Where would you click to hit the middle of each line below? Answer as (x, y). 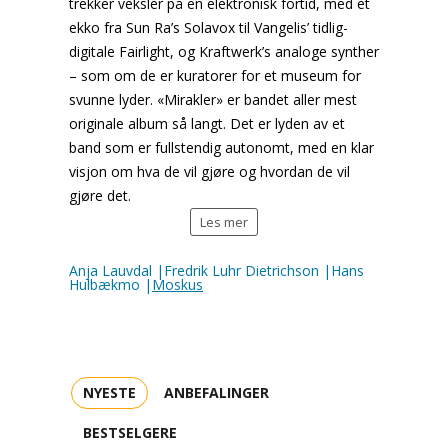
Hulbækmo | (110, 284)
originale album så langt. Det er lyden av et (207, 123)
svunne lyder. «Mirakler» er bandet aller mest (213, 99)
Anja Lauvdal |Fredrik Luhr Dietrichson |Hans (216, 270)
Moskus (177, 284)
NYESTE (109, 392)
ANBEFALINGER (216, 392)
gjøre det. (100, 195)
